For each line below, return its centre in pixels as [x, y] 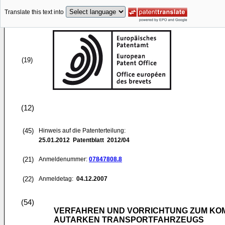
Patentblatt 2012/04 [100, 140]
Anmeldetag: [57, 179]
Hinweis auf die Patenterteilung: [82, 131]
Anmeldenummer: [64, 159]
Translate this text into [34, 12]
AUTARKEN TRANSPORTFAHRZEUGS [129, 220]
